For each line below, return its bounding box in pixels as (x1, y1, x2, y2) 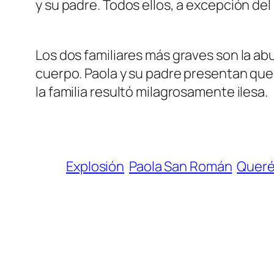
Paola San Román (128, 157, 232, 176)
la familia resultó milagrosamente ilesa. (35, 82, 268, 101)
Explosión (66, 157, 125, 176)
